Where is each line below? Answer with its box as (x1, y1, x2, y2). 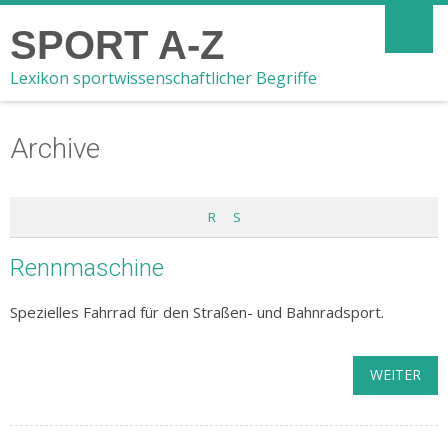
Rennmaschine (10, 254, 164, 282)
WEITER (370, 365, 421, 384)
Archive (10, 132, 100, 165)
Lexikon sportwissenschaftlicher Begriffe (10, 67, 317, 89)
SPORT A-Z (10, 23, 224, 67)
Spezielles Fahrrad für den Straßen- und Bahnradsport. (10, 302, 384, 322)
